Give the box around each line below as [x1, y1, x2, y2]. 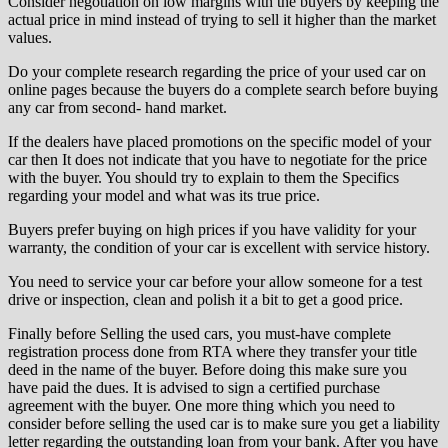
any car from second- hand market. [8, 99, 227, 117]
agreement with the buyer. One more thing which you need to [8, 397, 395, 415]
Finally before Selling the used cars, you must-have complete [8, 325, 391, 343]
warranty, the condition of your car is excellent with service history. [8, 239, 430, 257]
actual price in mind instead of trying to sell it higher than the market [8, 11, 436, 29]
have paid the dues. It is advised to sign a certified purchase [8, 379, 380, 397]
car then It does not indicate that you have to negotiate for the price [8, 151, 427, 169]
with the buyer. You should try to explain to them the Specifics [8, 169, 399, 187]
